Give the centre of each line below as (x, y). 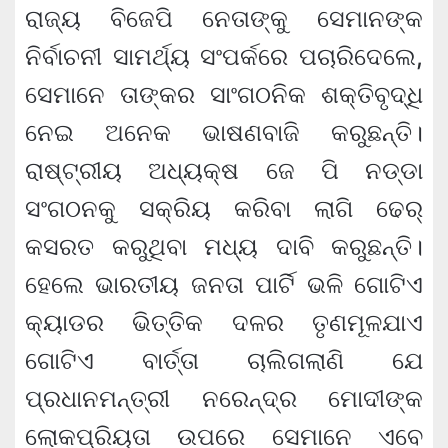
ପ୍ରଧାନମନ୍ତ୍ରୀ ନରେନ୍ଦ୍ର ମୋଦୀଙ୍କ (224, 399)
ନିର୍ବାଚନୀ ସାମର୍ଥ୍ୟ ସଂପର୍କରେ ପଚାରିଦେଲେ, (224, 57)
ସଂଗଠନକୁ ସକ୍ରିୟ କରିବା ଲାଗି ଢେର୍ (224, 209)
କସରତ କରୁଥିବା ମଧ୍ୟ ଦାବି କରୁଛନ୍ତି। (224, 247)
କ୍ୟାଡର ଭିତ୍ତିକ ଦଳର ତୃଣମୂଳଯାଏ (224, 323)
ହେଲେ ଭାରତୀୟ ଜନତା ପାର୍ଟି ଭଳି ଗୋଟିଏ (224, 285)
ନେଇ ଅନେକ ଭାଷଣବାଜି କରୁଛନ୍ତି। (224, 133)
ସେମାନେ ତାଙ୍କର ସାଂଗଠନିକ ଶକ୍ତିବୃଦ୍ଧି (224, 95)
